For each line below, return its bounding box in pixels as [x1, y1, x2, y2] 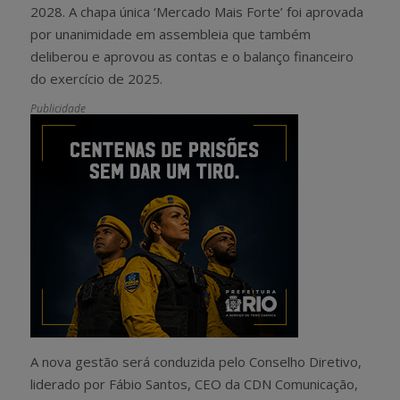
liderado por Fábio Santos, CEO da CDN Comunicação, [30, 374, 358, 393]
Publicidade [30, 100, 86, 116]
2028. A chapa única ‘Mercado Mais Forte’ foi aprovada [30, 2, 363, 21]
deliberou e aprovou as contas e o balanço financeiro [30, 46, 354, 65]
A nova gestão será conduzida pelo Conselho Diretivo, [30, 352, 362, 371]
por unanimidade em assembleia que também [30, 24, 311, 43]
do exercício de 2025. [30, 69, 162, 87]
